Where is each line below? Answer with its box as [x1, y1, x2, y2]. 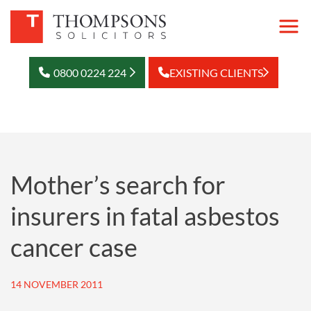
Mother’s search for [10, 169, 226, 200]
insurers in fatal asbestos [10, 201, 280, 231]
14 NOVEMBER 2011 [10, 278, 103, 290]
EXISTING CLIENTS [169, 65, 263, 79]
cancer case [10, 232, 137, 262]
